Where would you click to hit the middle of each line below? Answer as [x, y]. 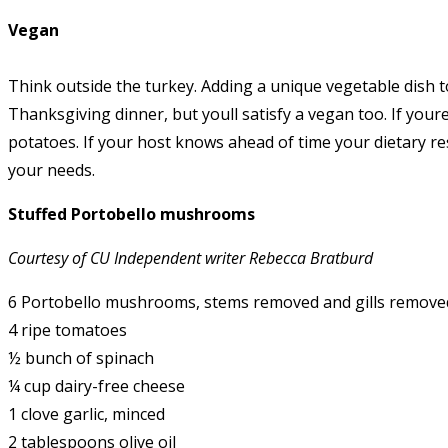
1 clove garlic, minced [86, 413]
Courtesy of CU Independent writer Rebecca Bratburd [190, 257]
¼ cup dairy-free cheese [96, 385]
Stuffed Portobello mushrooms [133, 213]
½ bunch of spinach [81, 357]
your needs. [51, 169]
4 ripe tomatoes [67, 329]
